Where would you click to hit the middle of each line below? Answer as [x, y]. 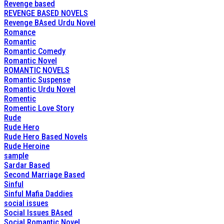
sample [16, 156]
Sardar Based [27, 165]
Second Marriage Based [44, 175]
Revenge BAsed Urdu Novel [50, 23]
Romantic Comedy [35, 51]
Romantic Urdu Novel [40, 89]
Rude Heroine [27, 146]
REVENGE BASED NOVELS [46, 13]
